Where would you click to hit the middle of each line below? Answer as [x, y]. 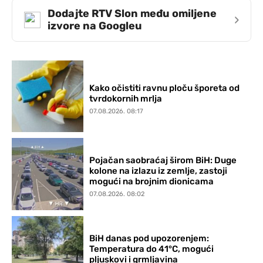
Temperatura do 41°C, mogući [152, 249]
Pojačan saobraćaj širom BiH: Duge [163, 161]
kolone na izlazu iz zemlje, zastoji [159, 171]
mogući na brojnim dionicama [152, 182]
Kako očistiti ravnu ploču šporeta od [165, 88]
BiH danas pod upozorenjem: [149, 238]
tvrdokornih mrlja [126, 98]
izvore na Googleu [95, 26]
